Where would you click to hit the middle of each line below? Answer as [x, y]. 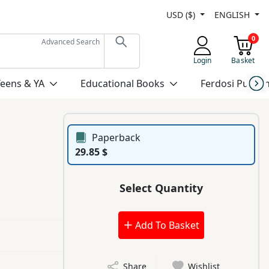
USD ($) [182, 14]
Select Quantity [162, 188]
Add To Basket [166, 225]
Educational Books [122, 83]
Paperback [116, 138]
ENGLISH [234, 14]
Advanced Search [70, 42]
